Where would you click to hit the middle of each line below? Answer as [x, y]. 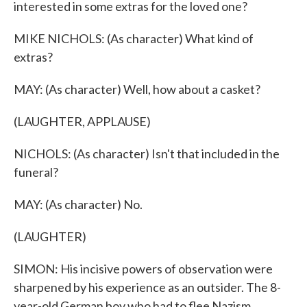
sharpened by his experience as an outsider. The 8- [147, 287]
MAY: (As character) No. [78, 204]
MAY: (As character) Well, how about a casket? [137, 89]
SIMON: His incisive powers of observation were [143, 269]
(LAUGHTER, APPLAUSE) [82, 121]
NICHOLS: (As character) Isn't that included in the [147, 153]
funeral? [36, 172]
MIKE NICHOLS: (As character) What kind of [134, 38]
